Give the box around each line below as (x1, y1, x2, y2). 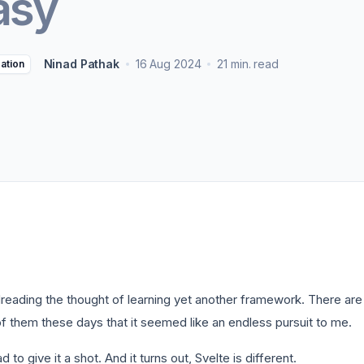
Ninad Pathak (43, 57, 119, 71)
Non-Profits (170, 2, 230, 16)
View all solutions (84, 54, 184, 68)
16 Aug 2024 (135, 57, 201, 71)
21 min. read (217, 57, 279, 71)
